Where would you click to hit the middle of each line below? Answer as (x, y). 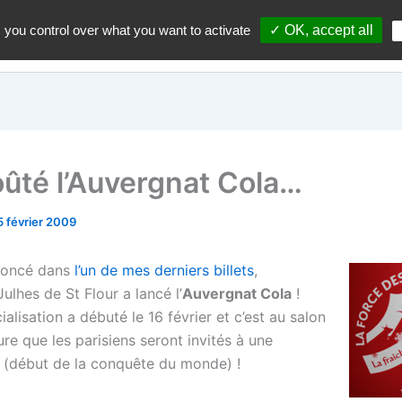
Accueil (231, 36)
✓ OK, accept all (321, 30)
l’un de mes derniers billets (164, 270)
